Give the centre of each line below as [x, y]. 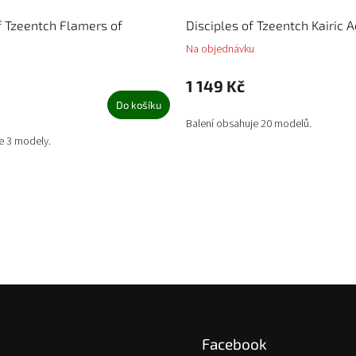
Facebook [234, 344]
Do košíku [139, 105]
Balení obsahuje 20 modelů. [249, 124]
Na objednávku [220, 50]
